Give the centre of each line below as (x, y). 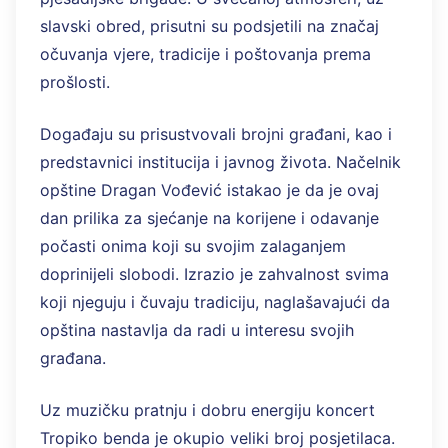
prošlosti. (75, 82)
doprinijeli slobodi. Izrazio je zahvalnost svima (214, 274)
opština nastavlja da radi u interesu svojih (197, 330)
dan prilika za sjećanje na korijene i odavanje (209, 218)
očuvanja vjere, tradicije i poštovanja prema (205, 54)
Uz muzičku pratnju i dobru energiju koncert (207, 410)
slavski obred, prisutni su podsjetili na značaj (209, 26)
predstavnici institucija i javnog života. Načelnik (220, 162)
